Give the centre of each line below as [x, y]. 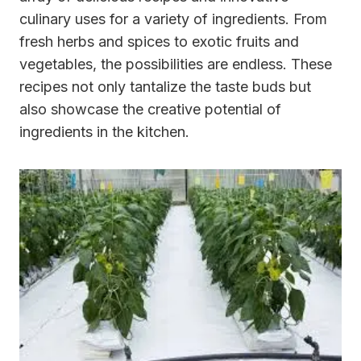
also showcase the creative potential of [150, 110]
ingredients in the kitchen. [104, 132]
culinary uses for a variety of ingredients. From [173, 19]
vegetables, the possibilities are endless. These [176, 64]
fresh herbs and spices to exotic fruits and [159, 42]
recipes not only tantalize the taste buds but [165, 87]
